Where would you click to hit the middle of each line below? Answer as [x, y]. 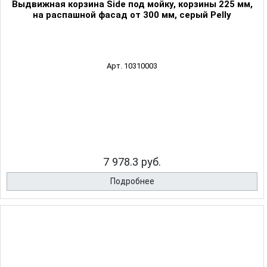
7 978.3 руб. [132, 162]
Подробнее [132, 181]
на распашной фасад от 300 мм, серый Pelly [132, 15]
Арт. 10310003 [132, 66]
